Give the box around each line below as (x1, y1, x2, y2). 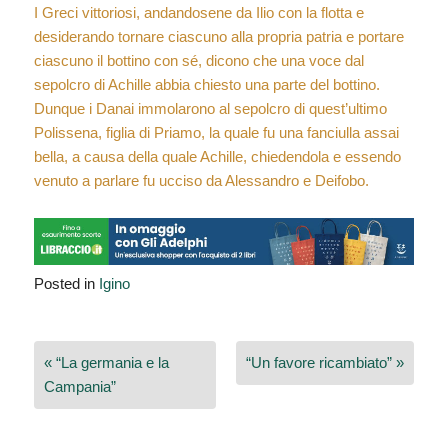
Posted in (33, 275, 99, 293)
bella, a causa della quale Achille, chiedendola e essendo (33, 148, 401, 165)
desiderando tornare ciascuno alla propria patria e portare (33, 28, 404, 45)
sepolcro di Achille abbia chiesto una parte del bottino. (33, 76, 380, 93)
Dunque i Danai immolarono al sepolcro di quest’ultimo (33, 100, 387, 117)
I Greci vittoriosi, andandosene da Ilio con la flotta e (33, 4, 364, 21)
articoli (32, 357, 106, 389)
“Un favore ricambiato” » (246, 354, 405, 372)
